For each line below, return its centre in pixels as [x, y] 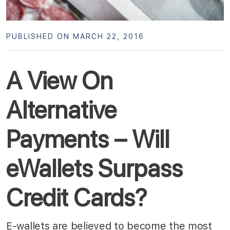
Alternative [61, 110]
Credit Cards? [76, 198]
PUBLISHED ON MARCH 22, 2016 [75, 37]
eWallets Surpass [94, 169]
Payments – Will [88, 139]
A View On [60, 81]
